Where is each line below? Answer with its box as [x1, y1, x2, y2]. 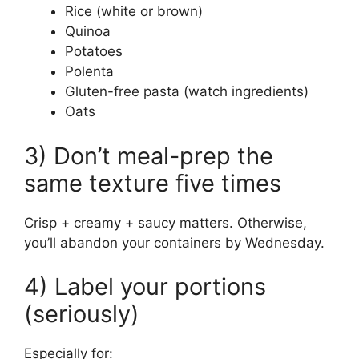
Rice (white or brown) [65, 3, 203, 20]
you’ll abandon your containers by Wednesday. [24, 234, 325, 251]
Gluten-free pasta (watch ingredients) [65, 83, 309, 100]
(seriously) [24, 300, 139, 329]
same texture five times [24, 168, 281, 197]
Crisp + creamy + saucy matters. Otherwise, [24, 214, 307, 231]
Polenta [65, 63, 114, 80]
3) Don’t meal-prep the [24, 141, 273, 170]
